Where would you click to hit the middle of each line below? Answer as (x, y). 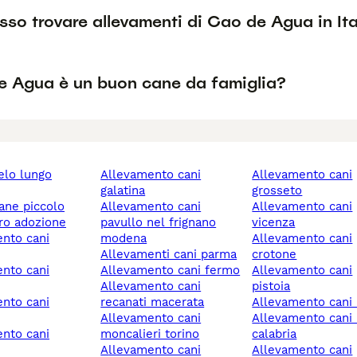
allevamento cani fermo (175, 271)
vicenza (274, 223)
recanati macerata (153, 302)
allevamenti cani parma (173, 255)
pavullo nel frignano (159, 223)
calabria (275, 334)
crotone (275, 255)
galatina (123, 191)
